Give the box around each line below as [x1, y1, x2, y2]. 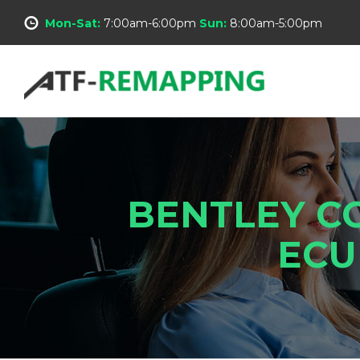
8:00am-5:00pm [230, 15, 322, 31]
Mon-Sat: [45, 15, 100, 31]
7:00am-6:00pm [100, 15, 199, 31]
